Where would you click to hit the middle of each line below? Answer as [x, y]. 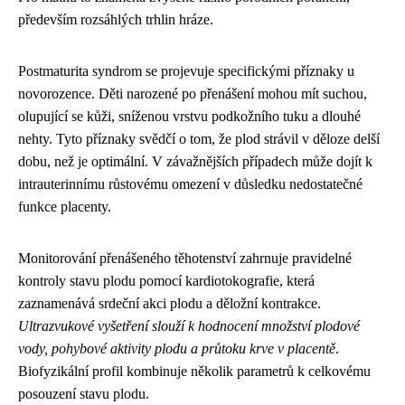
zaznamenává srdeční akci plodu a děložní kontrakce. [170, 304]
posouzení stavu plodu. [84, 394]
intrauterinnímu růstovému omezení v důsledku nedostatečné [190, 184]
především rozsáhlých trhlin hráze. [116, 20]
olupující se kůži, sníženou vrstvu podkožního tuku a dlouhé [189, 117]
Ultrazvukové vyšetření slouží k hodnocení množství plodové [189, 326]
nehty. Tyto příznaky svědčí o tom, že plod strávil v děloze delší [199, 139]
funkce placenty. [65, 207]
